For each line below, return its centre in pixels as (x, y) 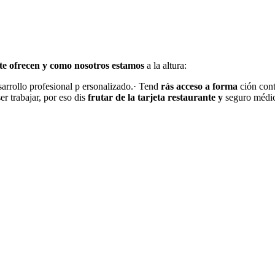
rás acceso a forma (200, 87)
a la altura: (167, 66)
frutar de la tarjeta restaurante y (157, 98)
